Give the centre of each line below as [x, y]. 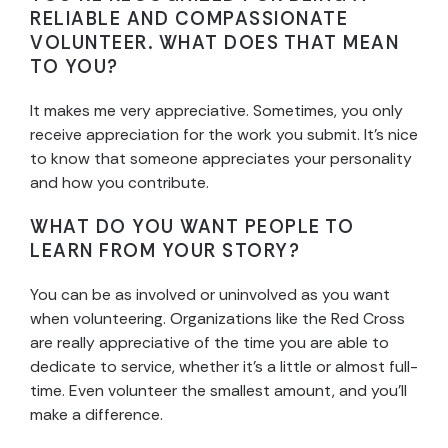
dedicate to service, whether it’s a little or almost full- [224, 367]
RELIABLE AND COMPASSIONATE [189, 19]
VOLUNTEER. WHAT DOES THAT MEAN [214, 43]
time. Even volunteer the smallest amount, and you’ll [218, 391]
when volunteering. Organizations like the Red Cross [217, 319]
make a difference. [96, 415]
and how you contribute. [119, 183]
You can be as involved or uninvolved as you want [210, 295]
